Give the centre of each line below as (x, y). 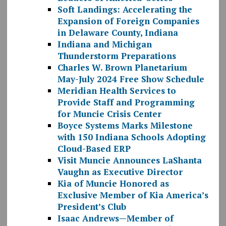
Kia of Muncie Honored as (113, 184)
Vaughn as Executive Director (120, 172)
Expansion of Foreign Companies (128, 21)
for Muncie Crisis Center (109, 114)
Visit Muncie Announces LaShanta (129, 160)
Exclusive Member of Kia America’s (133, 195)
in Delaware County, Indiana (118, 33)
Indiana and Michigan (104, 44)
